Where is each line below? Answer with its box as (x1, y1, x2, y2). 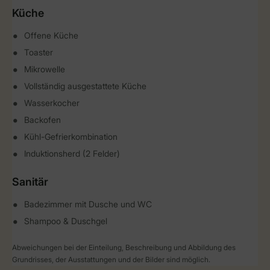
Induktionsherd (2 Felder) (24, 148, 120, 159)
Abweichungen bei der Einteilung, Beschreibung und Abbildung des (12, 243, 236, 252)
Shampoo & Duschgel (24, 216, 107, 226)
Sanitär (12, 175, 48, 188)
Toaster (24, 47, 53, 57)
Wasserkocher (24, 98, 80, 108)
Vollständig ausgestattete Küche (24, 81, 146, 91)
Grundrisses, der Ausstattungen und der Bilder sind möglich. (12, 255, 210, 264)
